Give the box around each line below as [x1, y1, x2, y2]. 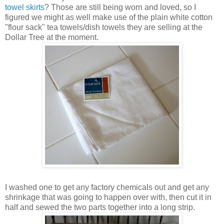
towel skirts [5, 3, 44, 12]
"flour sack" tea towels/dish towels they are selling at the [5, 23, 202, 32]
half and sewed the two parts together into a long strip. [5, 203, 195, 212]
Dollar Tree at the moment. [5, 33, 98, 42]
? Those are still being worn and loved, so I [44, 3, 196, 12]
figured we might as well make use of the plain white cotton [5, 13, 212, 22]
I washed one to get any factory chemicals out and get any [5, 183, 209, 192]
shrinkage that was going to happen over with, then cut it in [5, 193, 211, 202]
